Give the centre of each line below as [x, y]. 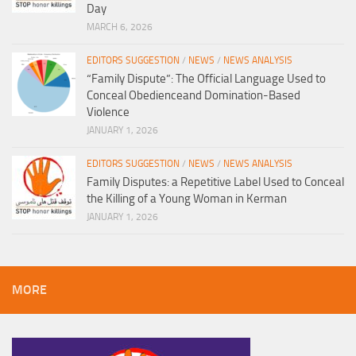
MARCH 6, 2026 [120, 27]
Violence [108, 112]
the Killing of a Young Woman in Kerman [187, 199]
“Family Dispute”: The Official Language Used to [206, 79]
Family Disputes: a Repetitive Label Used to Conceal [215, 182]
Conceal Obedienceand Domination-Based [193, 96]
